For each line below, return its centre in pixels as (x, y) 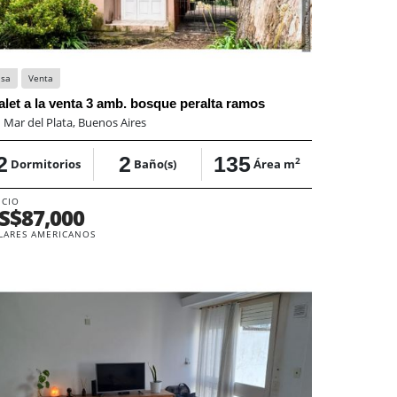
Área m (275, 163)
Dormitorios (46, 163)
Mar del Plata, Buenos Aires (75, 122)
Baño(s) (156, 163)
